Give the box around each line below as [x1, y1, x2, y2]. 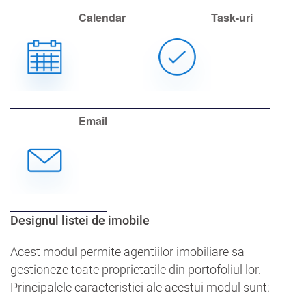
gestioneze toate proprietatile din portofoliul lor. [10, 262, 261, 277]
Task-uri [211, 9, 253, 25]
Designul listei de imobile [10, 212, 150, 227]
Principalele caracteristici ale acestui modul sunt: [10, 279, 270, 294]
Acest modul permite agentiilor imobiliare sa [10, 244, 245, 259]
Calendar [79, 9, 126, 25]
